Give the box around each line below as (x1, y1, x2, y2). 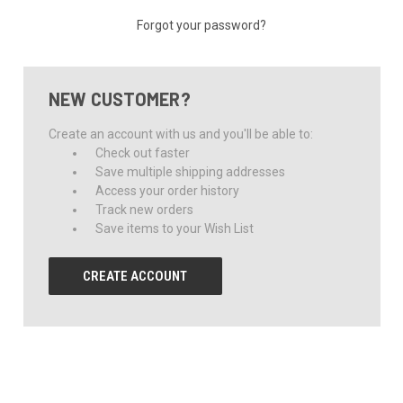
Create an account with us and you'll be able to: (48, 126, 313, 141)
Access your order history (95, 183, 240, 198)
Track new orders (95, 201, 194, 217)
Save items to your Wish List (95, 220, 255, 236)
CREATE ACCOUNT (83, 267, 188, 284)
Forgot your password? (137, 17, 266, 32)
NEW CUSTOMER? (48, 87, 191, 110)
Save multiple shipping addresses (95, 164, 286, 179)
